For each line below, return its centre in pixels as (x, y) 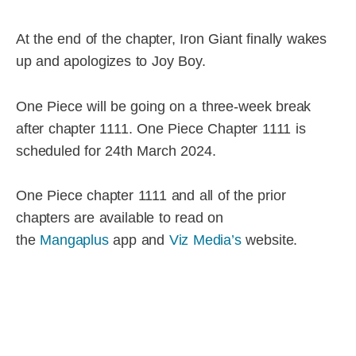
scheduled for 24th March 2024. (116, 151)
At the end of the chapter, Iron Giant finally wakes (172, 39)
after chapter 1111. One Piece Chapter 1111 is (161, 128)
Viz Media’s (205, 240)
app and (139, 240)
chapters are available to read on (120, 218)
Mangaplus (74, 240)
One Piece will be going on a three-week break (164, 106)
